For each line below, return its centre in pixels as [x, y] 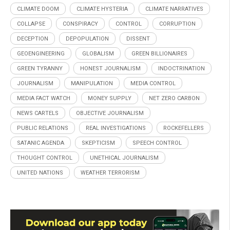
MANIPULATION [92, 84]
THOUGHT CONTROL [45, 158]
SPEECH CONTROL [157, 143]
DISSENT [138, 39]
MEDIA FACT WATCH [44, 99]
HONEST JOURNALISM [110, 69]
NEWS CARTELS [38, 113]
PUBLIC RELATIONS [43, 128]
